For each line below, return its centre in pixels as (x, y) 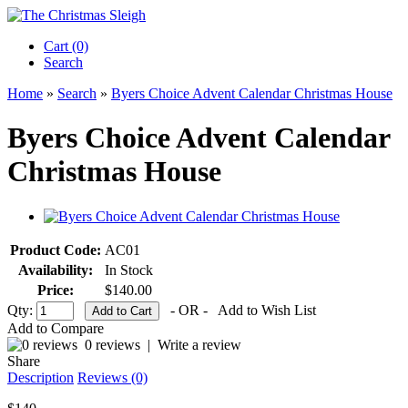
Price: (56, 290)
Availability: (56, 270)
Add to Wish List (267, 310)
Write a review (199, 344)
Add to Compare (56, 328)
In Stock (129, 270)
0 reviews (112, 344)
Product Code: (56, 250)
